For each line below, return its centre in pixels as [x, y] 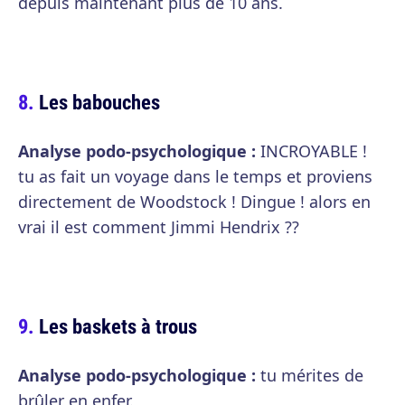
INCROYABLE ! [311, 151]
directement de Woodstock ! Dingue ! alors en [194, 202]
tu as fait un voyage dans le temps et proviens [195, 176]
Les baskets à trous [118, 326]
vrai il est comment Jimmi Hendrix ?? [159, 227]
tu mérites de [310, 375]
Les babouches [99, 102]
